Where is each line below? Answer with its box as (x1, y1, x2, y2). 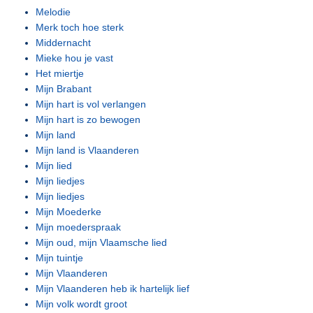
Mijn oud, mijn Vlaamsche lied (36, 237, 168, 248)
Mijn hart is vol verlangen (36, 99, 147, 110)
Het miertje (36, 68, 85, 79)
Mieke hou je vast (36, 52, 114, 64)
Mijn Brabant (36, 83, 92, 94)
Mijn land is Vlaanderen (36, 145, 140, 156)
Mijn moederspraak (36, 221, 122, 233)
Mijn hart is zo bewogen (36, 114, 141, 125)
